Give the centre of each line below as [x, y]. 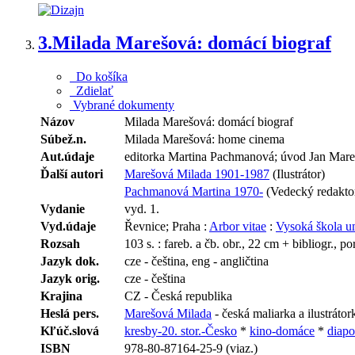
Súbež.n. [63, 139]
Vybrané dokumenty [122, 105]
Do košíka [99, 77]
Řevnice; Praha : [167, 227]
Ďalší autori [72, 174]
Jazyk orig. [70, 279]
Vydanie [63, 209]
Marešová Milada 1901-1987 [197, 174]
